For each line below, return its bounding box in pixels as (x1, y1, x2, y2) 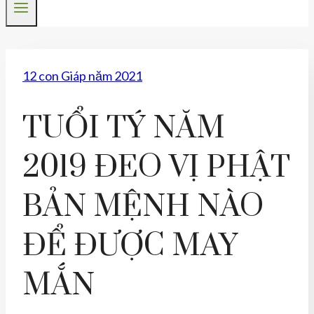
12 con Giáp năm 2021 (22, 68, 142, 84)
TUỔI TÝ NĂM (22, 109, 225, 148)
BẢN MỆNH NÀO (22, 188, 264, 226)
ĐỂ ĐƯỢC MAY (22, 227, 238, 266)
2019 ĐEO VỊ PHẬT (22, 149, 290, 187)
